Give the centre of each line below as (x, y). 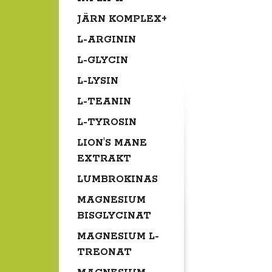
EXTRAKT (104, 159)
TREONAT (104, 253)
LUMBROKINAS (117, 180)
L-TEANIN (104, 102)
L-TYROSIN (107, 123)
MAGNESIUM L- (118, 237)
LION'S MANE (112, 143)
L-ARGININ (107, 40)
